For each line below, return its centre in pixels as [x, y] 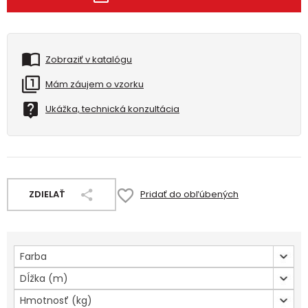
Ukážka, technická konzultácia [112, 109]
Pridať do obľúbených [189, 194]
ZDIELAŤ [47, 194]
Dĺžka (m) [44, 278]
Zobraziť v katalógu [89, 59]
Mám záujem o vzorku [95, 84]
